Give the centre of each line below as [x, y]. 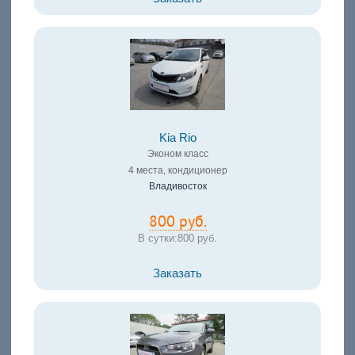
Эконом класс [177, 154]
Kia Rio [177, 138]
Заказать [177, 274]
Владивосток [177, 187]
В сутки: [158, 239]
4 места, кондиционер [177, 171]
